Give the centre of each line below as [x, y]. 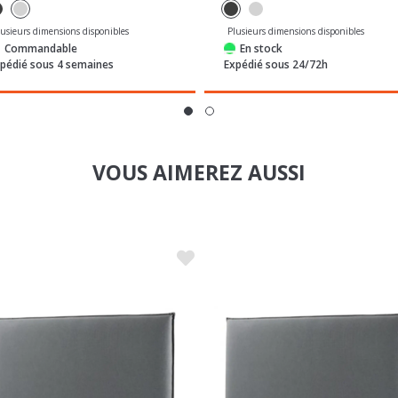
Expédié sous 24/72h [275, 28]
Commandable [40, 12]
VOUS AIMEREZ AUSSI [199, 135]
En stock [261, 12]
